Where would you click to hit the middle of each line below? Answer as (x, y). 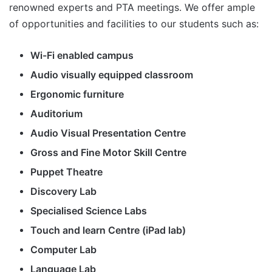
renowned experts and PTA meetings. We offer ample (132, 8)
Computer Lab (63, 250)
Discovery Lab (63, 192)
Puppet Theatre (66, 172)
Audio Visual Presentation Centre (108, 133)
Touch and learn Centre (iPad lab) (108, 230)
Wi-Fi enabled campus (82, 56)
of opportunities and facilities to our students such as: (134, 24)
